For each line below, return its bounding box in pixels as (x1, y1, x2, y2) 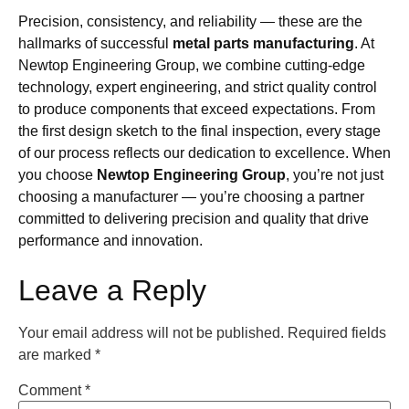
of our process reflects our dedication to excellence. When (18, 145, 391, 162)
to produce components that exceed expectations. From (18, 101, 375, 118)
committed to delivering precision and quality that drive (18, 211, 369, 227)
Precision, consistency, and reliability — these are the (18, 14, 362, 30)
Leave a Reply (18, 273, 206, 307)
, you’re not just (286, 167, 383, 184)
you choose (18, 167, 97, 184)
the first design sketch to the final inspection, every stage (18, 123, 381, 140)
